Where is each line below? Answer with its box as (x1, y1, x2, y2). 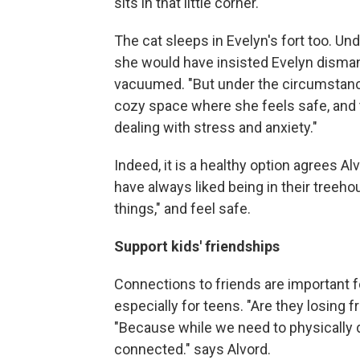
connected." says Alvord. (114, 341, 271, 358)
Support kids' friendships (114, 238, 280, 256)
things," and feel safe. (114, 200, 251, 218)
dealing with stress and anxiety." (114, 119, 317, 137)
